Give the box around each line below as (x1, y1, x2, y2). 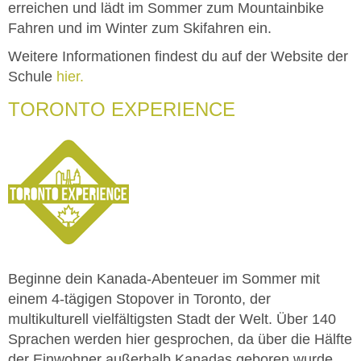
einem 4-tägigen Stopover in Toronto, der (8, 290, 271, 307)
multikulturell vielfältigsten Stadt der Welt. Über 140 (8, 310, 336, 327)
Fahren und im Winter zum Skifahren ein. (8, 19, 272, 36)
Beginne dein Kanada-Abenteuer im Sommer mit (8, 270, 320, 287)
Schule (8, 68, 56, 85)
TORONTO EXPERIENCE (8, 98, 235, 120)
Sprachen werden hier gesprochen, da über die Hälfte (8, 330, 352, 347)
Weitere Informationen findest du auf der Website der (8, 48, 348, 64)
